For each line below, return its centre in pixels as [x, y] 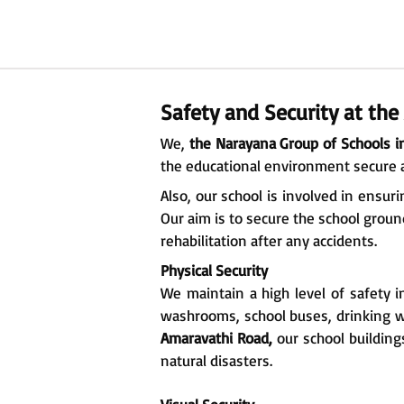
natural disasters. [216, 361]
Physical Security [214, 271]
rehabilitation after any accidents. [269, 241]
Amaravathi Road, [219, 338]
